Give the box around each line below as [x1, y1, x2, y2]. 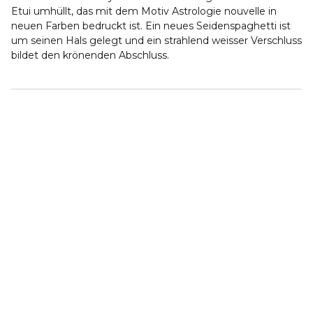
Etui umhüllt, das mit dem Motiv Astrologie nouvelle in [11, 5, 277, 17]
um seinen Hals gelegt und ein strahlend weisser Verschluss [11, 34, 302, 47]
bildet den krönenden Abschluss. [11, 49, 169, 61]
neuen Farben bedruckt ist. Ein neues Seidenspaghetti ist [11, 20, 291, 32]
